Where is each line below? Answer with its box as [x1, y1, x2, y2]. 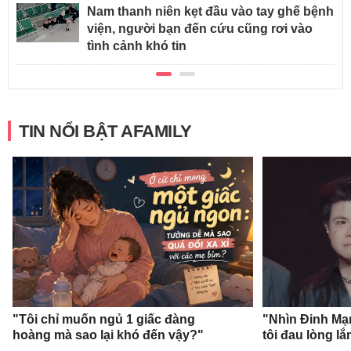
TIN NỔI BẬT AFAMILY [19, 121, 192, 142]
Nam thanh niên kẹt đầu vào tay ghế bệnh [87, 5, 334, 19]
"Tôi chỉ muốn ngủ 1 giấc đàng [13, 312, 196, 326]
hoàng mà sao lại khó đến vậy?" [13, 327, 204, 342]
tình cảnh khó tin [87, 39, 186, 53]
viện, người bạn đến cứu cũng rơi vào [87, 22, 313, 36]
